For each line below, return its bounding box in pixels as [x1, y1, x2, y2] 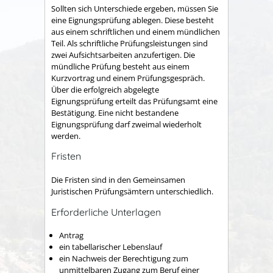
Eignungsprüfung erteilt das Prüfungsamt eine [51, 95, 218, 107]
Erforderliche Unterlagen [51, 205, 161, 218]
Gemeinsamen [133, 174, 185, 185]
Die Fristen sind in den [51, 174, 133, 185]
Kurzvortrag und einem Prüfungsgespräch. [51, 72, 205, 83]
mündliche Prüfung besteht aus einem [51, 60, 190, 72]
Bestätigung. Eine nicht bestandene [51, 107, 179, 118]
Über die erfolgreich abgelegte [51, 83, 159, 95]
